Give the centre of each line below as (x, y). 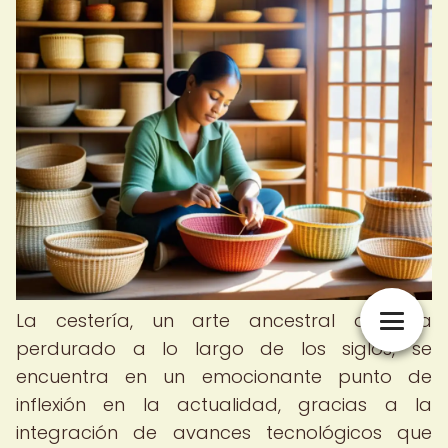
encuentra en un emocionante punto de (224, 376)
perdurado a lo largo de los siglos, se (224, 348)
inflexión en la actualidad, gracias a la (224, 404)
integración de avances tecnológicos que (224, 432)
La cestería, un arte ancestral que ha (224, 320)
